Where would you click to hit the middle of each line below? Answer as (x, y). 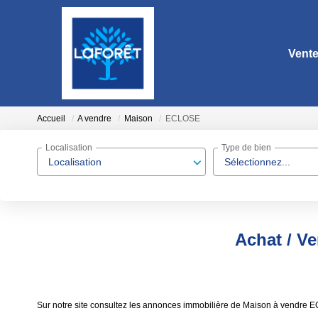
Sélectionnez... (257, 162)
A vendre (94, 119)
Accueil (51, 119)
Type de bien (246, 148)
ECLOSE (183, 119)
